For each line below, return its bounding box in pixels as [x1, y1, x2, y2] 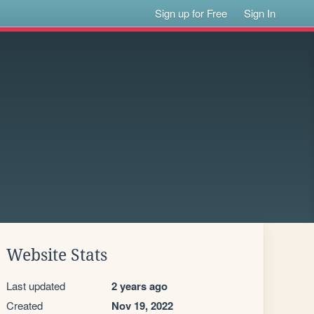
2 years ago [111, 278, 168, 294]
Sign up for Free [155, 6, 228, 20]
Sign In [244, 6, 276, 20]
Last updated [6, 278, 65, 293]
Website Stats [6, 246, 107, 264]
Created [6, 298, 43, 313]
